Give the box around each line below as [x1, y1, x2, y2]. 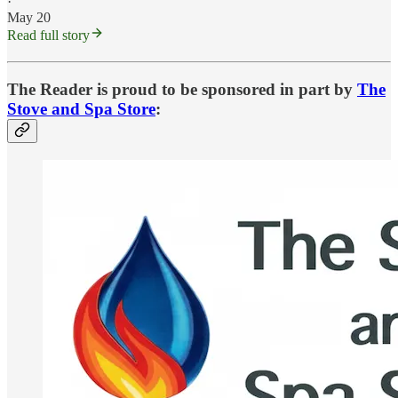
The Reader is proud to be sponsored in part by [7, 79, 357, 99]
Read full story [7, 28, 90, 44]
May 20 [7, 10, 51, 26]
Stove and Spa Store [7, 99, 155, 118]
